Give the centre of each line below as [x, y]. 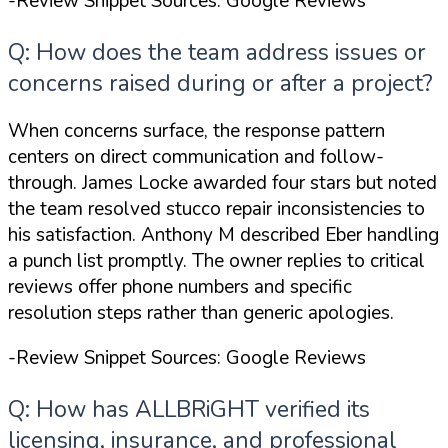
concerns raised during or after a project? [220, 84]
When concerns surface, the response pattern [196, 131]
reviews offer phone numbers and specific [180, 287]
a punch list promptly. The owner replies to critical [216, 261]
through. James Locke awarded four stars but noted [222, 183]
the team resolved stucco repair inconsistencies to [216, 209]
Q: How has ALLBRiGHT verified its [189, 410]
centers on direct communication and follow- [196, 157]
